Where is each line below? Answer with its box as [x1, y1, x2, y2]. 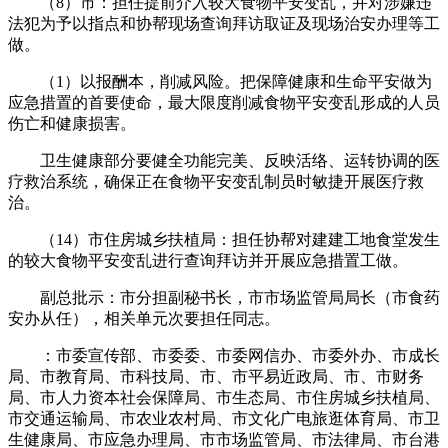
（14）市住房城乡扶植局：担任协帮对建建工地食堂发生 [8, 230, 440, 248]
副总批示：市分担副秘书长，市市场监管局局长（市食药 [8, 288, 440, 306]
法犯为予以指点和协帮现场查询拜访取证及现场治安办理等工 [8, 14, 440, 32]
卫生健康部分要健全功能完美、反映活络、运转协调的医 [8, 151, 440, 169]
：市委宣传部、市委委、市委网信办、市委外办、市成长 [8, 346, 440, 364]
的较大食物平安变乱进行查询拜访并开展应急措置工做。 [8, 251, 408, 269]
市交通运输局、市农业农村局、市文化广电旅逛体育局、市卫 [8, 409, 440, 427]
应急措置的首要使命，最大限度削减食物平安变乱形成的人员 [8, 93, 440, 111]
